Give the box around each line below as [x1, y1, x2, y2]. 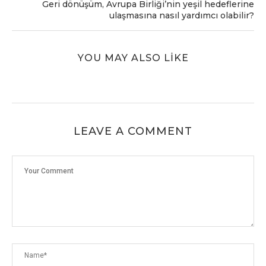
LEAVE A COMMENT [74, 124, 192, 138]
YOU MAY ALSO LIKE [77, 52, 189, 64]
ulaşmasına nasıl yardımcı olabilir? [109, 9, 254, 21]
